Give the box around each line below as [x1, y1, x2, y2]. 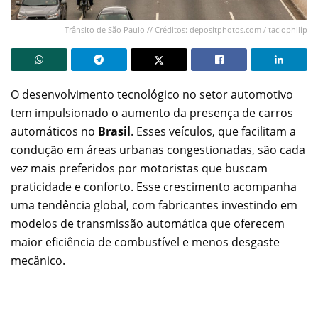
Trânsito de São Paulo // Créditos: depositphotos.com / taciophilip [65, 23, 307, 35]
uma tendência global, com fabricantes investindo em [11, 197, 297, 213]
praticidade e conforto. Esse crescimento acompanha [11, 178, 297, 194]
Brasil [98, 123, 131, 139]
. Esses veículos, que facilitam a [131, 123, 296, 139]
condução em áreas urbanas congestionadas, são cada [11, 141, 305, 158]
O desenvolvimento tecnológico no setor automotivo [11, 86, 293, 102]
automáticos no [11, 123, 98, 139]
